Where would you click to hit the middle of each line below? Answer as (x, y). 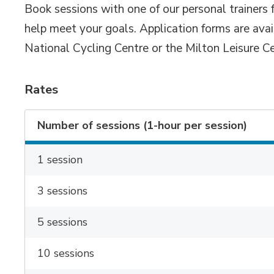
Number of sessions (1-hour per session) (143, 125)
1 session (60, 160)
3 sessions (63, 191)
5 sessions (63, 222)
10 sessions (66, 253)
